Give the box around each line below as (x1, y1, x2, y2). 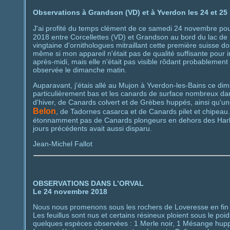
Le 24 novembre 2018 (32, 187, 107, 196)
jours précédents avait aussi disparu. (32, 124, 152, 132)
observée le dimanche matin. (32, 65, 127, 74)
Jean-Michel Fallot (32, 139, 92, 148)
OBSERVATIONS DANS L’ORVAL (32, 179, 144, 188)
